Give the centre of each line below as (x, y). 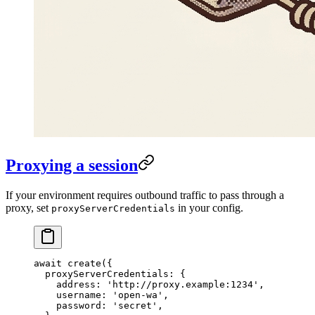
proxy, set (28, 207)
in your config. (209, 207)
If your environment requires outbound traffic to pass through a (145, 195)
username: (73, 295)
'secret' (135, 305)
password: (73, 305)
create (82, 263)
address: (70, 284)
